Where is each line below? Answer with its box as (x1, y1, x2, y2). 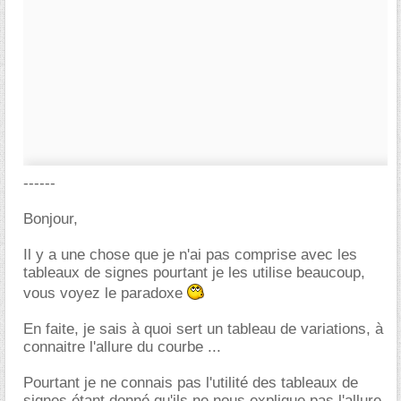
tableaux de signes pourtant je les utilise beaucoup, (23, 264, 365, 281)
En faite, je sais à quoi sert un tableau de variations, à (23, 320, 383, 337)
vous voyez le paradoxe (23, 285, 187, 302)
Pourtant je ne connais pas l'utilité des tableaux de (23, 374, 358, 391)
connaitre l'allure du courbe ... (23, 338, 221, 355)
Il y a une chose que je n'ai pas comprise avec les (23, 246, 357, 263)
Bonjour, (23, 210, 78, 227)
